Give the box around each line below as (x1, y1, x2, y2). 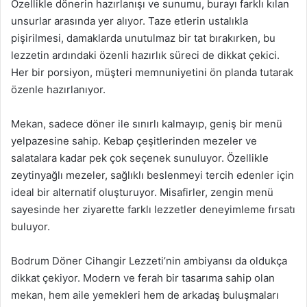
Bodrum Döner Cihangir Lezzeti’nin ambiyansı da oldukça (11, 254, 287, 267)
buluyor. (11, 219, 50, 233)
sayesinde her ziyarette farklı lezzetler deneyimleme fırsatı (11, 202, 295, 216)
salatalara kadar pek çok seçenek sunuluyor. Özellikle (11, 151, 269, 164)
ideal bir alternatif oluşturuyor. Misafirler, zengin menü (11, 185, 273, 199)
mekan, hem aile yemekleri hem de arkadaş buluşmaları (11, 288, 279, 302)
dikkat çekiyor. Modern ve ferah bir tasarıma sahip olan (11, 271, 275, 284)
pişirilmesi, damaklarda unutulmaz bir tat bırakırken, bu (11, 31, 275, 45)
